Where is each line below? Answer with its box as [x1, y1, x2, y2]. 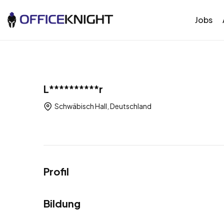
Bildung [43, 196, 80, 209]
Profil [43, 164, 69, 177]
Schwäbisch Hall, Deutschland [53, 101, 151, 111]
